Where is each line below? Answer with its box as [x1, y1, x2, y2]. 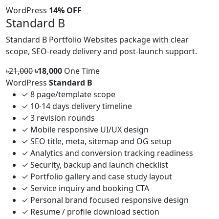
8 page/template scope [28, 89, 115, 100]
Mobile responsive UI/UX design [28, 124, 149, 135]
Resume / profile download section [28, 206, 159, 218]
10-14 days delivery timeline [28, 101, 132, 112]
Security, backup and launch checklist [28, 159, 168, 171]
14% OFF [49, 5, 82, 16]
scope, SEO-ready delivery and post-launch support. [6, 46, 197, 57]
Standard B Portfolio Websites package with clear [6, 34, 189, 45]
